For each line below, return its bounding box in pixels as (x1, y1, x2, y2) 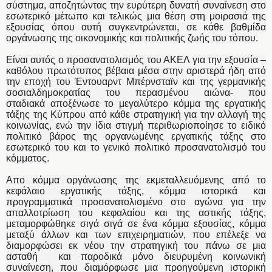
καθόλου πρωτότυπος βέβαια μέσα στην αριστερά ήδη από (6, 66, 266, 76)
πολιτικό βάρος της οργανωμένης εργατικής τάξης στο (6, 131, 266, 142)
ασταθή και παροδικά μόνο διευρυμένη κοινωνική (6, 251, 266, 262)
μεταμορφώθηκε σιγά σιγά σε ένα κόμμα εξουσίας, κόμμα (6, 219, 266, 229)
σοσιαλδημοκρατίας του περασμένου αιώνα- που (6, 87, 266, 98)
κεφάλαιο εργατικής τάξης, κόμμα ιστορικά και (6, 186, 266, 197)
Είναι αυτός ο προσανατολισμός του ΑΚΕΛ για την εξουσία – (6, 55, 266, 66)
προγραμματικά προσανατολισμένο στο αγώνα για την (6, 197, 266, 208)
